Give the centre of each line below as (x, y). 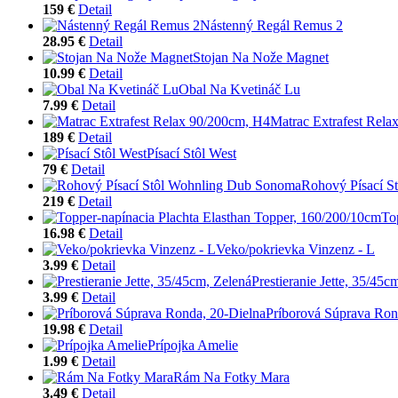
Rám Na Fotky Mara (231, 377)
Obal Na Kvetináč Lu (239, 89)
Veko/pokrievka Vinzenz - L (295, 249)
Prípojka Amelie (193, 345)
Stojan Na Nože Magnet (261, 57)
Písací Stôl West (191, 153)
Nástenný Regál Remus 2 (271, 25)
